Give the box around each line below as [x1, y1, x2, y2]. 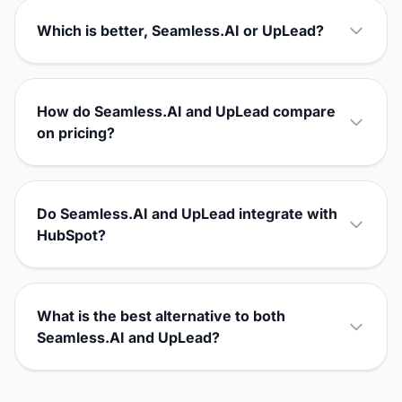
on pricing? [37, 124, 115, 142]
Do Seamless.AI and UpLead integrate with [37, 205, 337, 223]
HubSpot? [37, 226, 106, 244]
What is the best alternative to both [37, 307, 285, 325]
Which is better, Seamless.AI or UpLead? [37, 22, 324, 39]
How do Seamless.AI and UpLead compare [37, 102, 336, 120]
